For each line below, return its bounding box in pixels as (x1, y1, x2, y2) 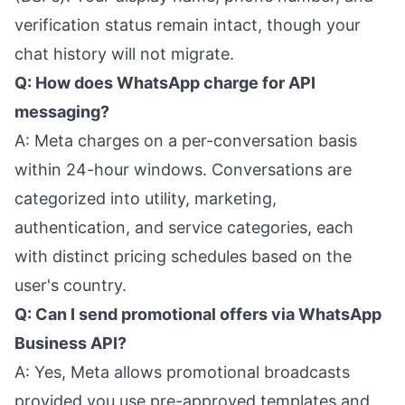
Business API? (14, 334, 127, 353)
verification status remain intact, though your (14, 15, 361, 34)
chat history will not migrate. (14, 44, 234, 63)
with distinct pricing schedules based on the (14, 247, 352, 266)
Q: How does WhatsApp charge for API (14, 73, 316, 92)
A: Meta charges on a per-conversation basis (14, 131, 357, 150)
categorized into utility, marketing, (14, 189, 277, 208)
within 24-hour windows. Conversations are (14, 160, 352, 179)
